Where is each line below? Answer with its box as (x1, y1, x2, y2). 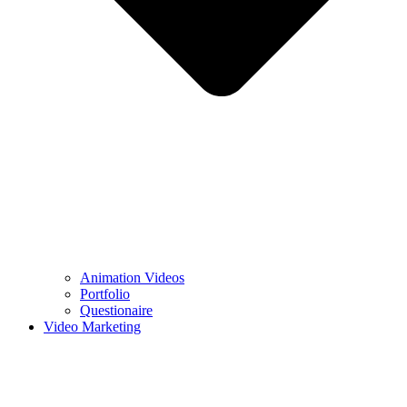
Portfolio (80, 286, 130, 303)
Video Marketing (44, 319, 141, 335)
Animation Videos (80, 270, 184, 286)
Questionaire (80, 303, 153, 319)
